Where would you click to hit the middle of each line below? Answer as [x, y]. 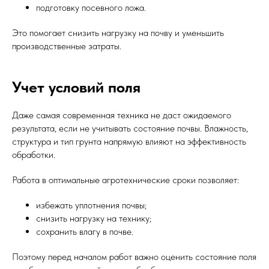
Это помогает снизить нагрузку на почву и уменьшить [118, 33]
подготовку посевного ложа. [91, 8]
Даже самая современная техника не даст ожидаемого [122, 115]
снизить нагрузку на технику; [94, 218]
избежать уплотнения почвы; [91, 205]
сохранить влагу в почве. [85, 231]
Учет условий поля [76, 87]
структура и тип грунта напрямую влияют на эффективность [129, 141]
